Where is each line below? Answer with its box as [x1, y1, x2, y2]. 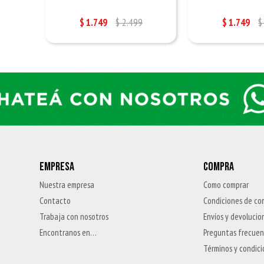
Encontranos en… [39, 227, 97, 238]
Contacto [39, 195, 71, 206]
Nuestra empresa [39, 179, 95, 190]
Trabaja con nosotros [39, 211, 109, 222]
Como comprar [203, 179, 249, 190]
